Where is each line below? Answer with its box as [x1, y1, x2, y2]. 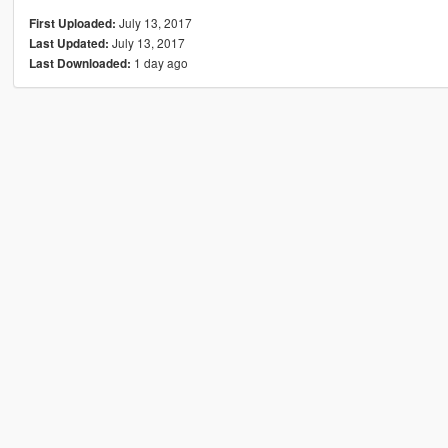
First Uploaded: [28, 14, 116, 32]
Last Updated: [28, 34, 109, 52]
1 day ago [130, 53, 188, 71]
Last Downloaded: [28, 54, 131, 72]
